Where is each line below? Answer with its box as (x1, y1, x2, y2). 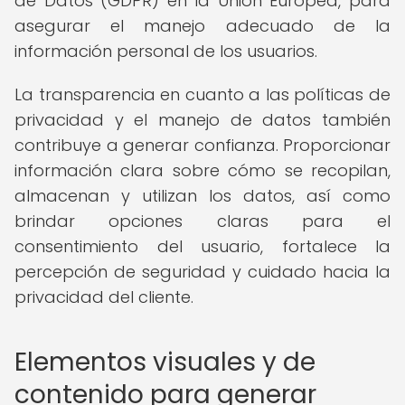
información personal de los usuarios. (14, 40, 317, 62)
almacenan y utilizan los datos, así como (14, 184, 391, 207)
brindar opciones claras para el (14, 210, 391, 232)
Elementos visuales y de (14, 344, 316, 380)
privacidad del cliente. (14, 286, 193, 308)
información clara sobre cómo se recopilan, (14, 159, 391, 182)
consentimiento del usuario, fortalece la (14, 235, 391, 258)
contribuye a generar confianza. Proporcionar (14, 134, 391, 156)
